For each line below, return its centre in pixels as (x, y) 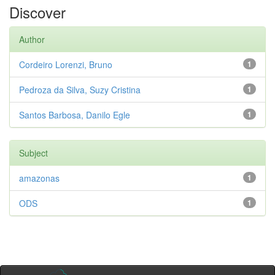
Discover (37, 12)
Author (32, 39)
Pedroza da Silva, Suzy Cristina (80, 90)
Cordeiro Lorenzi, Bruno (66, 64)
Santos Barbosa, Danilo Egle (75, 115)
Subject (33, 153)
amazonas (39, 178)
